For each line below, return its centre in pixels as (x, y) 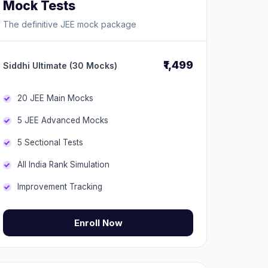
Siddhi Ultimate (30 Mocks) (60, 66)
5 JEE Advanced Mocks (63, 120)
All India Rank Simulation (63, 165)
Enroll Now (98, 223)
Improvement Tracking (60, 187)
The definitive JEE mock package (70, 24)
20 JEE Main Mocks (55, 98)
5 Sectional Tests (50, 142)
